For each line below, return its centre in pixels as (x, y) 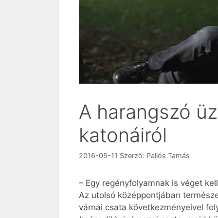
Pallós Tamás (168, 155)
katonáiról (123, 135)
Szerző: (133, 155)
